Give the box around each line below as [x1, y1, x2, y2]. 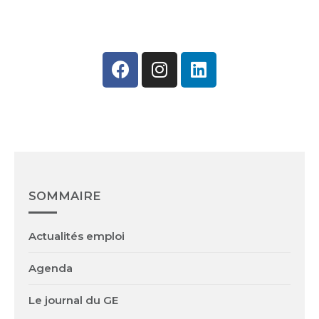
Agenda [28, 261, 73, 275]
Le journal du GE [28, 293, 118, 307]
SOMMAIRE [28, 188, 101, 203]
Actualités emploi [28, 229, 125, 243]
